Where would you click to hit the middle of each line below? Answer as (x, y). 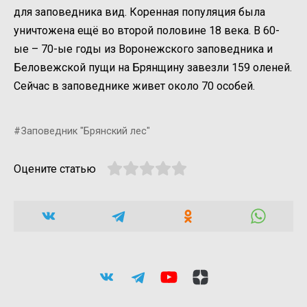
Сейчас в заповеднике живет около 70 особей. (134, 86)
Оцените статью (55, 169)
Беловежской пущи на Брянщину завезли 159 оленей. (153, 68)
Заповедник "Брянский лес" (86, 132)
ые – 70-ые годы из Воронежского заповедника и (143, 49)
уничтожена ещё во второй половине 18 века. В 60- (147, 31)
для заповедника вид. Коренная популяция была (139, 12)
